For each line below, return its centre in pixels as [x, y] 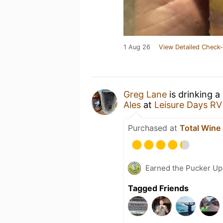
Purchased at [154, 128]
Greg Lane [145, 94]
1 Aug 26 [137, 47]
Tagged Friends [158, 188]
